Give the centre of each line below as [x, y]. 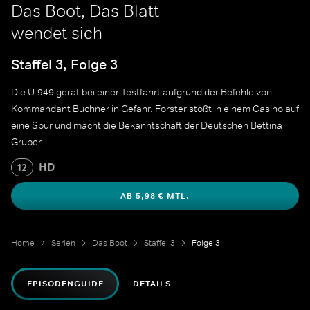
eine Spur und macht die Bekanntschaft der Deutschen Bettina [147, 126]
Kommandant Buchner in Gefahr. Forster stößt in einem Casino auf [155, 109]
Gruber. [27, 142]
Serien [63, 243]
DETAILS [152, 284]
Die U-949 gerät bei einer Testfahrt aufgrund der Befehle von [142, 92]
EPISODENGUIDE [65, 284]
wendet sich [57, 33]
